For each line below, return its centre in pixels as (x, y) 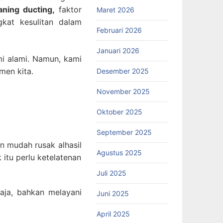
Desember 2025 (122, 71)
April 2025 (113, 214)
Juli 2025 (111, 173)
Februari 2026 (119, 30)
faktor (68, 10)
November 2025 (123, 91)
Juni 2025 (112, 193)
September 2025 (124, 132)
